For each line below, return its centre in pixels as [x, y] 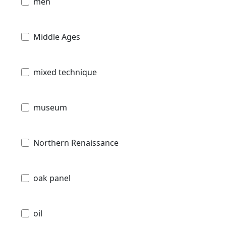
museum [50, 107]
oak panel [52, 178]
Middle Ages [57, 37]
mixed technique [65, 72]
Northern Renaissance [76, 143]
